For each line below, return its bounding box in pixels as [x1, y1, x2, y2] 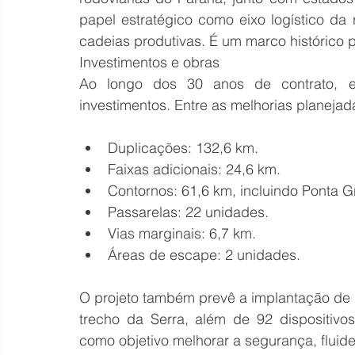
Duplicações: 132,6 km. [108, 139, 258, 158]
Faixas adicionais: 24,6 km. [108, 160, 281, 179]
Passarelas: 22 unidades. [108, 203, 269, 222]
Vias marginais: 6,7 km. [108, 224, 256, 243]
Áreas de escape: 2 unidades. [108, 246, 300, 265]
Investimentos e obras [79, 53, 219, 72]
